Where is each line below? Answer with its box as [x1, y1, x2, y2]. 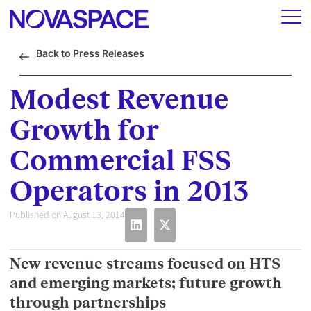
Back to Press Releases [36, 47, 144, 59]
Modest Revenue [10, 83, 228, 118]
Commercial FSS [10, 144, 231, 179]
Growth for [10, 113, 159, 149]
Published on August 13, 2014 [10, 209, 125, 221]
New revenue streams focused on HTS [10, 255, 280, 274]
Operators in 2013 [10, 174, 249, 210]
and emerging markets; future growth [10, 274, 282, 293]
